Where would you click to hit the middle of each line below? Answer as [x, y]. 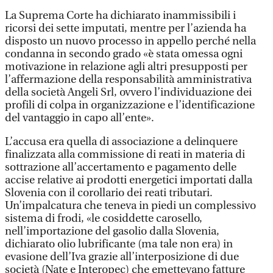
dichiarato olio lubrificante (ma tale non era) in [119, 244]
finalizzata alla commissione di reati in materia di [125, 154]
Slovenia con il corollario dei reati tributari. [109, 193]
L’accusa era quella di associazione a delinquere [121, 142]
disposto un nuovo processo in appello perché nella [130, 41]
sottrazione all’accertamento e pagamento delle [121, 167]
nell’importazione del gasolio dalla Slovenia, [112, 231]
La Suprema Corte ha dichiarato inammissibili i [120, 16]
